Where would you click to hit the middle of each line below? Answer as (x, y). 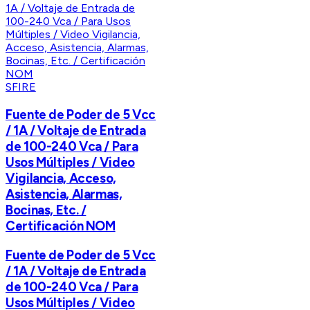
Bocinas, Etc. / (46, 210)
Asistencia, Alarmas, (64, 194)
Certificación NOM (61, 226)
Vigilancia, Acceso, (61, 178)
